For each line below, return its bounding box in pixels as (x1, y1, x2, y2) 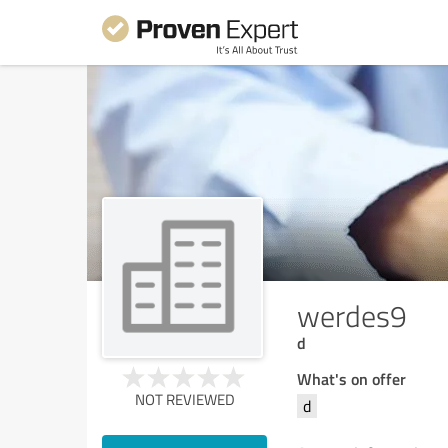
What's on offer (297, 367, 406, 390)
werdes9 (297, 295, 407, 336)
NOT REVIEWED (134, 389, 235, 410)
